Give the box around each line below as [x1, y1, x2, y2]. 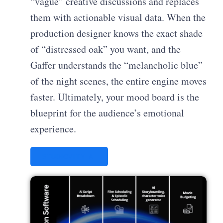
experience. [30, 122, 77, 136]
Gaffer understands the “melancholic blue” [30, 58, 203, 72]
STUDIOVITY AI [42, 152, 96, 162]
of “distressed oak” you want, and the [30, 42, 181, 56]
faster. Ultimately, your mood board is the [30, 90, 200, 104]
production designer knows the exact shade [30, 26, 203, 40]
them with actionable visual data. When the [30, 10, 206, 24]
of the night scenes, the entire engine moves [30, 74, 207, 88]
